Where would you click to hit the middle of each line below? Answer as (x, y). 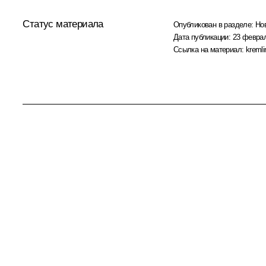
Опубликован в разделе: (214, 25)
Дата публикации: (203, 37)
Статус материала (63, 24)
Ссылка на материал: (209, 50)
